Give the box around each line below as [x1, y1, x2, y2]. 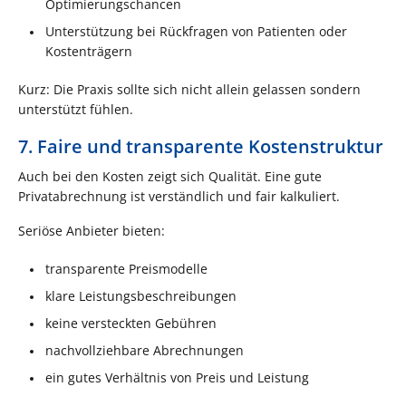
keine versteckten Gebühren [45, 314, 217, 332]
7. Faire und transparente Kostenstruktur [18, 133, 383, 159]
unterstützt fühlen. [18, 100, 133, 118]
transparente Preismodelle [45, 259, 208, 277]
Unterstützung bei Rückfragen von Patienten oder [45, 22, 347, 40]
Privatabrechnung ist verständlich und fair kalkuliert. [18, 187, 340, 205]
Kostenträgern [45, 42, 132, 60]
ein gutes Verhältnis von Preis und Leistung [45, 368, 309, 386]
